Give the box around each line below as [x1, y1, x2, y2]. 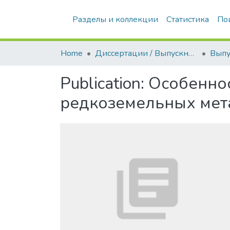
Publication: [60, 72, 148, 94]
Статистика [166, 14, 209, 25]
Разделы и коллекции [72, 14, 158, 25]
